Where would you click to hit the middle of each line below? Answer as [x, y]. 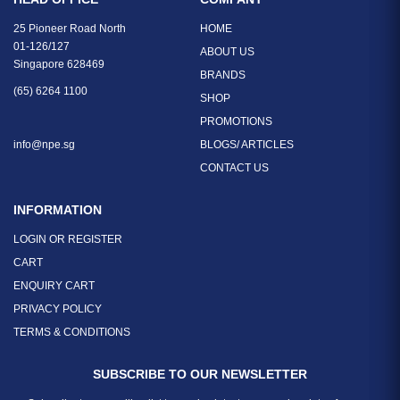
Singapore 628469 [59, 65]
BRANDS [223, 75]
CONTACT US [234, 168]
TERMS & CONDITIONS [72, 333]
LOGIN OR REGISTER [68, 240]
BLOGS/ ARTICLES [247, 145]
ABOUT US [227, 52]
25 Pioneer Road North [70, 29]
